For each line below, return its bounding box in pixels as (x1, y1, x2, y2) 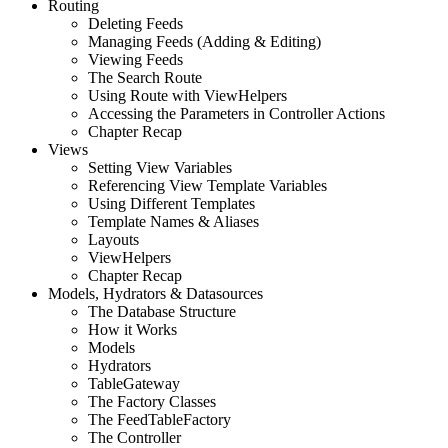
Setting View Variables (88, 158, 232, 176)
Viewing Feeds (88, 50, 183, 68)
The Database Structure (88, 302, 236, 320)
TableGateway (88, 374, 180, 392)
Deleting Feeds (88, 14, 183, 32)
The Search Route (88, 68, 202, 86)
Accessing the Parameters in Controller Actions (88, 104, 385, 122)
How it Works (88, 320, 177, 338)
